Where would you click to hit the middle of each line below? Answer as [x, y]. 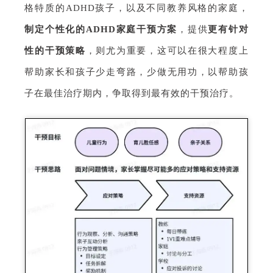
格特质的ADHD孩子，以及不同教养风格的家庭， [136, 8]
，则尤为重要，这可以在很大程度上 [167, 50]
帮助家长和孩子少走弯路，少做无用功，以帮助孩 [136, 72]
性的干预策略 [55, 50]
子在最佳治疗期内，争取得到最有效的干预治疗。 [132, 93]
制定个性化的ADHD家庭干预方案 [101, 29]
